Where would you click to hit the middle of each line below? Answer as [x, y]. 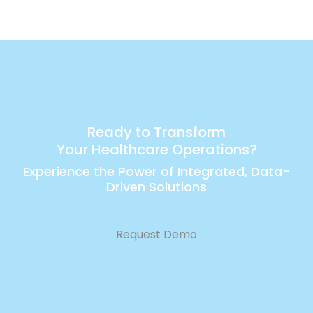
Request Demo [156, 235]
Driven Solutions [156, 187]
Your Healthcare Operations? [156, 150]
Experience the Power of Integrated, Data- [156, 172]
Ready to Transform [156, 132]
